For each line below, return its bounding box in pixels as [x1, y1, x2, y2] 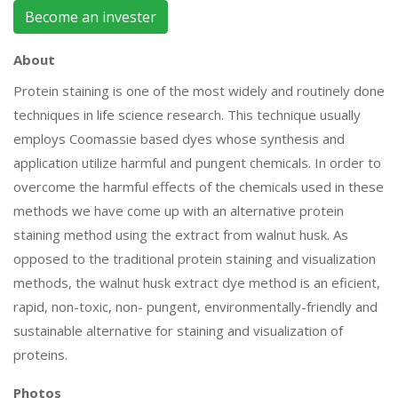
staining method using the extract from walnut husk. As [13, 226, 348, 244]
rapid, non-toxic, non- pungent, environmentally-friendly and [13, 298, 378, 316]
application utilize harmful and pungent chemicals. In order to [13, 154, 381, 172]
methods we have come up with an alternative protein [13, 202, 344, 220]
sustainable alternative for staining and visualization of [13, 322, 343, 340]
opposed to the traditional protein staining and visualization [13, 250, 376, 268]
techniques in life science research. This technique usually [13, 106, 361, 124]
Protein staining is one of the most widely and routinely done [13, 82, 385, 100]
